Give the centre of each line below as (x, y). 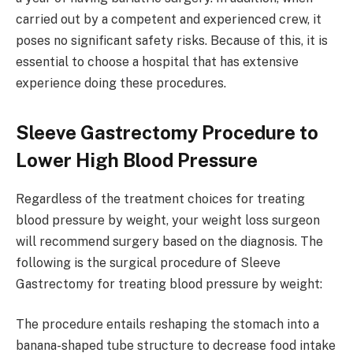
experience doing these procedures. (123, 83)
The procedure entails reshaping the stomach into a (167, 325)
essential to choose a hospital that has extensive (157, 61)
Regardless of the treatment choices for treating (160, 199)
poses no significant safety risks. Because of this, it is (172, 40)
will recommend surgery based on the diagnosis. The (169, 241)
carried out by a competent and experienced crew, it (169, 19)
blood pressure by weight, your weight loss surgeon (168, 220)
